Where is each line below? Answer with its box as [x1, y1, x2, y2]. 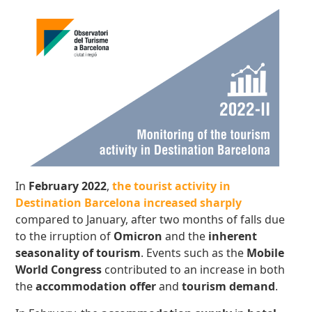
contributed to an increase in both [102, 262, 286, 278]
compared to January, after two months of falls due [15, 212, 286, 228]
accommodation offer [36, 279, 157, 295]
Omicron [114, 228, 163, 244]
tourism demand [182, 279, 276, 295]
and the [162, 228, 209, 244]
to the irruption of [15, 228, 114, 244]
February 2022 [29, 178, 107, 194]
